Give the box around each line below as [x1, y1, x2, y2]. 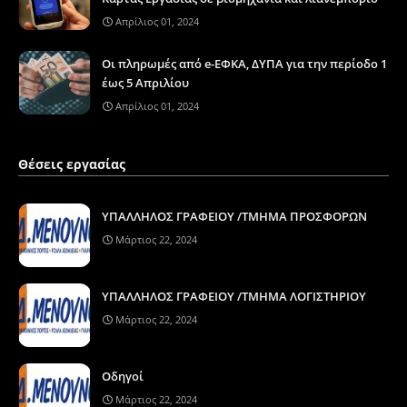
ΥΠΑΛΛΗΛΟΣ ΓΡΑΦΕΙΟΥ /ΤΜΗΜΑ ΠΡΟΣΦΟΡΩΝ [102, 207, 367, 224]
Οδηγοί [102, 367, 144, 384]
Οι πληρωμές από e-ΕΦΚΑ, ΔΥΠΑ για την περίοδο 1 [102, 55, 387, 72]
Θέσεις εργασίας [18, 154, 125, 173]
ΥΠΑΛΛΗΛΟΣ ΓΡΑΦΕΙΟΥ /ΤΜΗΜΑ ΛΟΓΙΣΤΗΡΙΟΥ [102, 287, 366, 304]
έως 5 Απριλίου [102, 74, 189, 91]
